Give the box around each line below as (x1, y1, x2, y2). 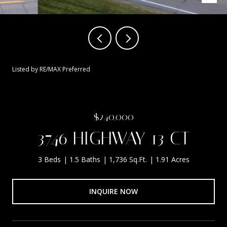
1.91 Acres (155, 155, 190, 164)
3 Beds (37, 155, 61, 164)
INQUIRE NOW (89, 186, 138, 196)
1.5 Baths (69, 155, 100, 164)
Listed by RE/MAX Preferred (12, 65, 90, 73)
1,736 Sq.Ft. (108, 155, 147, 164)
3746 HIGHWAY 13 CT (37, 128, 190, 149)
